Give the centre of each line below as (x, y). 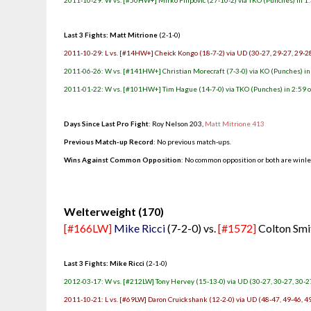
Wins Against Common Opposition (123, 160)
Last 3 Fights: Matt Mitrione (111, 35)
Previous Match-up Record (109, 142)
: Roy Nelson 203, (177, 124)
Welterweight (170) (114, 211)
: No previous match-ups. (193, 142)
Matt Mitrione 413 (235, 124)
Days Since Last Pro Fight (107, 124)
